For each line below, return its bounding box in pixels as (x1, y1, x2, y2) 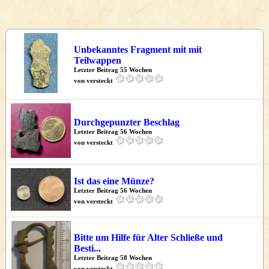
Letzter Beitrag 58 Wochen (74, 254, 152, 261)
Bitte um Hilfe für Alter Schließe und (74, 232, 223, 243)
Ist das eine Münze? (74, 176, 154, 186)
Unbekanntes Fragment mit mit (74, 44, 202, 55)
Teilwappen (74, 55, 121, 65)
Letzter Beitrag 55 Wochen (74, 66, 152, 73)
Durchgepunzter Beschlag (74, 117, 180, 127)
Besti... (74, 243, 101, 253)
